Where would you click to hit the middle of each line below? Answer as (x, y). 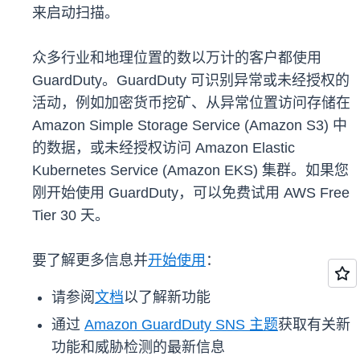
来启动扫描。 (76, 13)
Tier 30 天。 (71, 216)
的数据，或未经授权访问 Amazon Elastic (164, 148)
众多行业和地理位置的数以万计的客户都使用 (177, 58)
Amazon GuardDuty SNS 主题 (181, 325)
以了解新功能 (167, 298)
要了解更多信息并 (90, 261)
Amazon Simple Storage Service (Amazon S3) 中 (190, 126)
